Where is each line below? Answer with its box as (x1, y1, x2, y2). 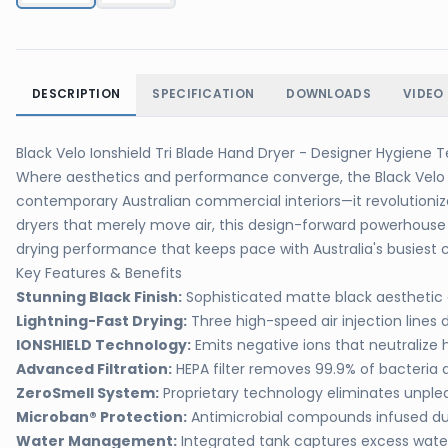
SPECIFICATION (152, 85, 255, 102)
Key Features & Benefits (16, 263, 182, 283)
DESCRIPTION (32, 85, 121, 102)
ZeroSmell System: (16, 383, 159, 403)
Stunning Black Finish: (16, 287, 182, 307)
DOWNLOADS (286, 85, 371, 102)
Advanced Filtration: (16, 359, 172, 379)
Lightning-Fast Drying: (16, 311, 187, 331)
